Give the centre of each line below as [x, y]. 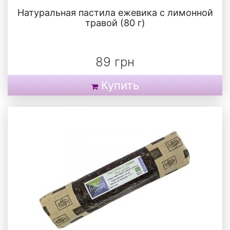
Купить [120, 85]
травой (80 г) [115, 23]
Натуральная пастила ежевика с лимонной [115, 12]
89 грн [115, 62]
